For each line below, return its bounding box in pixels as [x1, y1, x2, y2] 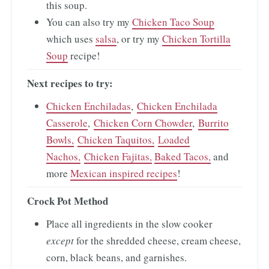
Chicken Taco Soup [132, 14, 214, 29]
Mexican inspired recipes [70, 166, 177, 180]
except [46, 233, 74, 247]
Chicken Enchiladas [46, 98, 131, 113]
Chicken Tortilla [162, 31, 231, 46]
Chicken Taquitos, [77, 132, 154, 147]
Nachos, [46, 149, 80, 163]
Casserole [46, 115, 88, 130]
